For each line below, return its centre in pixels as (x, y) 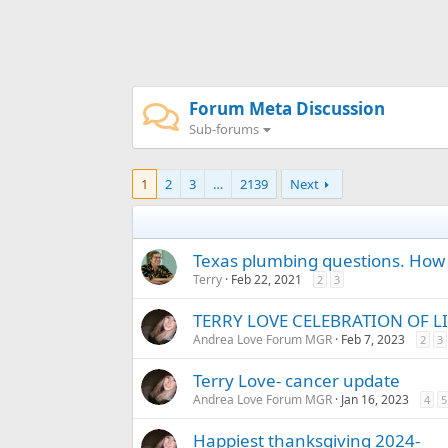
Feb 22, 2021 (266, 280)
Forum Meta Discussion (287, 109)
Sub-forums (224, 129)
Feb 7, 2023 (373, 340)
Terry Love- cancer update (296, 381)
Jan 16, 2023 (375, 400)
